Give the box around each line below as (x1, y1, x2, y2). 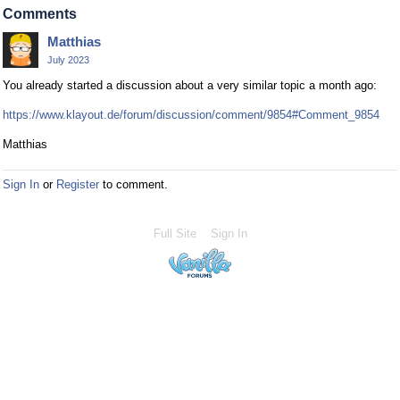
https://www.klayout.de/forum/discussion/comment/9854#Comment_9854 (3, 108, 379, 122)
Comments (3, 6, 77, 22)
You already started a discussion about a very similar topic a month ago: (3, 79, 377, 93)
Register (56, 178, 99, 192)
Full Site (153, 227, 196, 241)
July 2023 (47, 54, 89, 66)
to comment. (99, 178, 168, 192)
